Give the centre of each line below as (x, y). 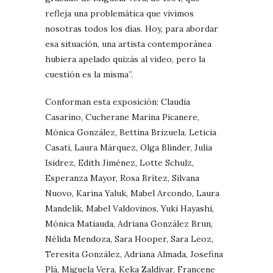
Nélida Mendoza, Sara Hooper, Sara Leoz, (129, 239)
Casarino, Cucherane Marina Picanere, (122, 117)
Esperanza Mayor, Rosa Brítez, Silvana (122, 178)
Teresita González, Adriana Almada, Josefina (134, 254)
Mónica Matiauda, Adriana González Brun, (129, 223)
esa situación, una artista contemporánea (128, 44)
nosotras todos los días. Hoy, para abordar (132, 28)
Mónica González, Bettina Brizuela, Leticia (131, 132)
